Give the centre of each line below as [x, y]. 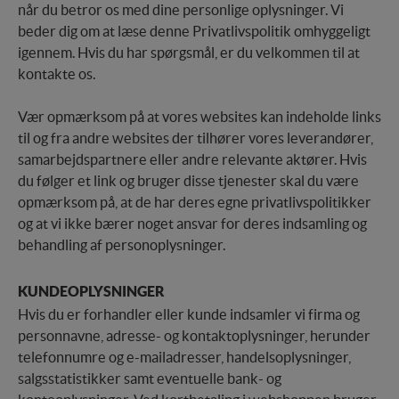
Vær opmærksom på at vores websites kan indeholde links [199, 117]
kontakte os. [57, 74]
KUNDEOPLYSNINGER [91, 292]
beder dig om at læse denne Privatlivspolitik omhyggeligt [194, 32]
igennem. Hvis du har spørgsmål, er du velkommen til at [189, 53]
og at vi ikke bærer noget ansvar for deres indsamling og [192, 224]
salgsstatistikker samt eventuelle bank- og [150, 379]
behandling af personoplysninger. [122, 245]
